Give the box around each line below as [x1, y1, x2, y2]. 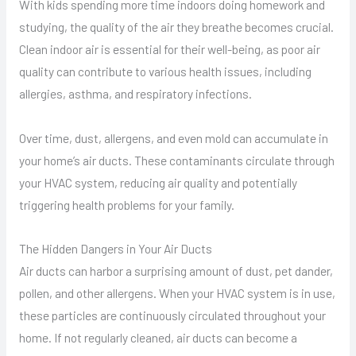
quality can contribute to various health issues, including [18, 64, 311, 79]
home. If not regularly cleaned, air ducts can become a [18, 329, 297, 345]
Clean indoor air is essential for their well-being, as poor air [18, 41, 320, 57]
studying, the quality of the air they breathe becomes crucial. [18, 19, 334, 35]
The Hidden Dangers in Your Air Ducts [18, 240, 212, 256]
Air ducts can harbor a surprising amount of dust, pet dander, [18, 262, 333, 278]
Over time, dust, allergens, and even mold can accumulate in [18, 130, 328, 145]
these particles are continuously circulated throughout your [18, 307, 326, 323]
